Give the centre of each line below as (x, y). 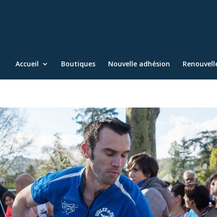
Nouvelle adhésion (139, 64)
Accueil (27, 64)
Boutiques (78, 64)
